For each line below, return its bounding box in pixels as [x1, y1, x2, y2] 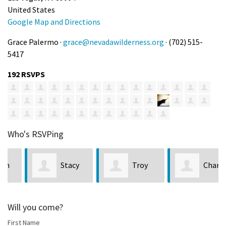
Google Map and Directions [8, 16, 100, 27]
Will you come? [8, 201, 63, 213]
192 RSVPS [8, 69, 45, 79]
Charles [186, 160, 212, 171]
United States [8, 4, 55, 15]
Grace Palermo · [8, 36, 63, 47]
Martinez [157, 194, 189, 205]
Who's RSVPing [8, 128, 64, 140]
